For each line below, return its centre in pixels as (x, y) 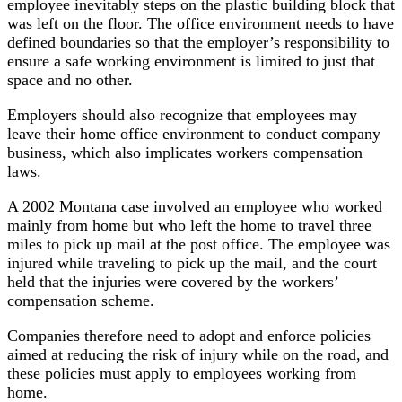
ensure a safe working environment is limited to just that (191, 61)
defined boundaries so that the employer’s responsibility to (198, 42)
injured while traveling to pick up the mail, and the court (192, 262)
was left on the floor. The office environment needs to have (201, 23)
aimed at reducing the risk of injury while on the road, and (198, 354)
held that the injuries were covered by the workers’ (173, 281)
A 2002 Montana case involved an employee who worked (195, 206)
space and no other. (70, 79)
